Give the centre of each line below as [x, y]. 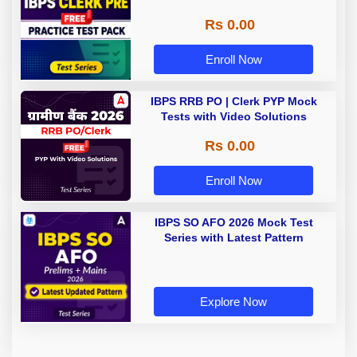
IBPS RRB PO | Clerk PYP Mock [233, 101]
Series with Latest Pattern [233, 237]
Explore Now [233, 302]
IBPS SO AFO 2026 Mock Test [233, 222]
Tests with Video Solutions [233, 116]
